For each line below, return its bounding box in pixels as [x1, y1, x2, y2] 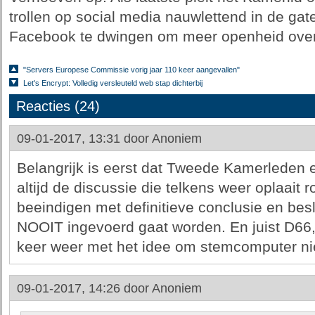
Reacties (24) [15, 98, 100, 114]
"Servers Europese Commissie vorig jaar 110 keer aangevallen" [22, 65, 240, 74]
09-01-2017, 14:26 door [16, 281, 152, 295]
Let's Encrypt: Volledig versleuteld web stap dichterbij [22, 79, 202, 87]
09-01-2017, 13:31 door [16, 131, 152, 146]
